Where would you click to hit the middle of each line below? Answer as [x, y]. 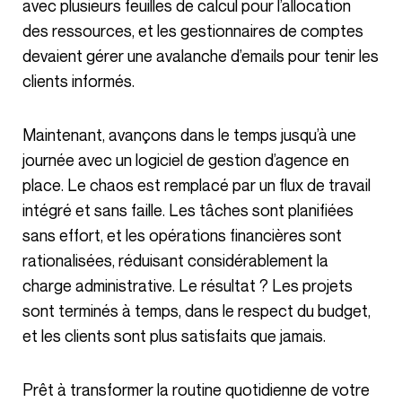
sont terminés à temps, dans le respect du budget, [197, 310]
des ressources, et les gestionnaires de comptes [193, 31]
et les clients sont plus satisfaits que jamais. [174, 336]
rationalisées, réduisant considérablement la [175, 260]
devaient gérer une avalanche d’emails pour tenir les [201, 56]
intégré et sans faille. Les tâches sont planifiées [188, 210]
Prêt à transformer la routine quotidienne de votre [28, 389]
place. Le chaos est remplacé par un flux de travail [197, 185]
